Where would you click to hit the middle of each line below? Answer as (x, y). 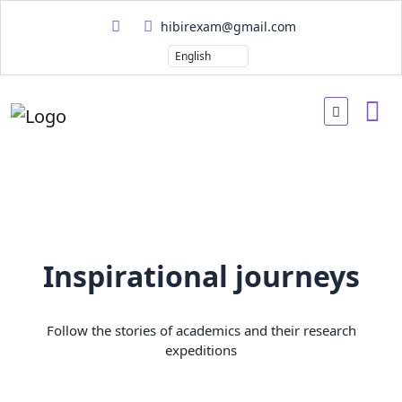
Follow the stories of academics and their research (201, 330)
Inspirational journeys (201, 276)
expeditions (201, 350)
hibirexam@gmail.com (226, 26)
